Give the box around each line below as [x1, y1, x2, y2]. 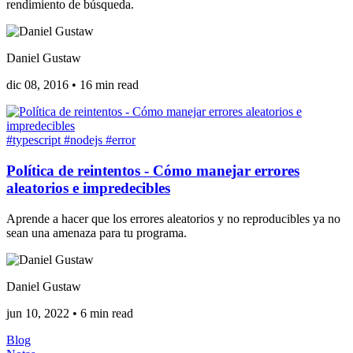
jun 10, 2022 [6, 306, 69, 320]
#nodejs [64, 133, 106, 147]
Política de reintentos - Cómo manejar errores [6, 162, 299, 179]
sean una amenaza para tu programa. [6, 225, 187, 240]
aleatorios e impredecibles [6, 179, 170, 196]
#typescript [6, 133, 64, 147]
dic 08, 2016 [6, 78, 69, 92]
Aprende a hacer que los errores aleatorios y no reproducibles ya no [6, 211, 340, 225]
